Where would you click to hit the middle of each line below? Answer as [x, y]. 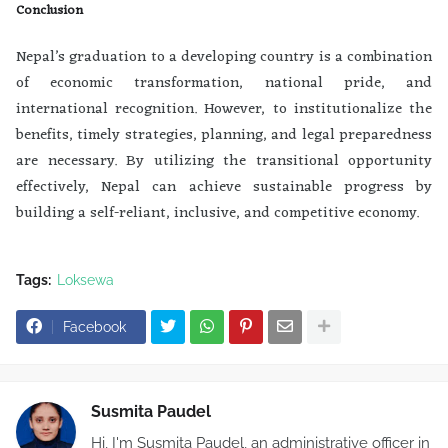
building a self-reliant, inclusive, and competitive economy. [217, 213]
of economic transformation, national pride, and [224, 83]
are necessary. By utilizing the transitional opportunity [224, 161]
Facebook [94, 326]
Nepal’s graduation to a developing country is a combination [224, 57]
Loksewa [85, 279]
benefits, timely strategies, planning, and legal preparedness [224, 135]
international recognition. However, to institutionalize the [224, 109]
